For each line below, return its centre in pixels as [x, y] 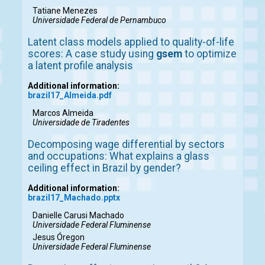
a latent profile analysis [80, 66]
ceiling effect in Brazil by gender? [104, 168]
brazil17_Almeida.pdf [70, 96]
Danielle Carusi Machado [78, 216]
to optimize [209, 54]
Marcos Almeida [63, 113]
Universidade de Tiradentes [81, 123]
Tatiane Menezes [65, 11]
